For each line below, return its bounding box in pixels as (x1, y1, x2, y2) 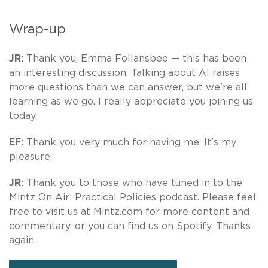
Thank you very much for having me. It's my (26, 137, 236, 147)
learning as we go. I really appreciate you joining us (9, 96, 253, 106)
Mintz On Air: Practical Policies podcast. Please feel (9, 192, 256, 202)
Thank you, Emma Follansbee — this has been (26, 53, 246, 63)
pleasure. (9, 151, 52, 162)
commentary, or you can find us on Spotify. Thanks (9, 221, 251, 231)
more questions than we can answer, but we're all (9, 82, 247, 92)
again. (9, 235, 36, 245)
